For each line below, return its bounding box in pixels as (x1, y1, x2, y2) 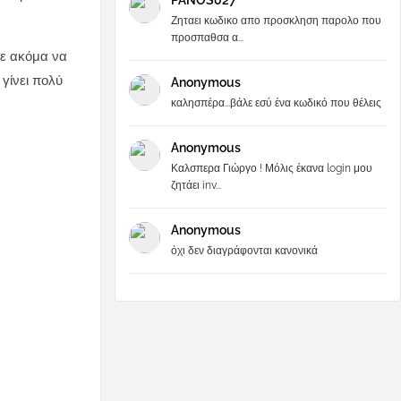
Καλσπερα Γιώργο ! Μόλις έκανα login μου (171, 162, 372, 175)
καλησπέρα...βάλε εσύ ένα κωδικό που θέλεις (171, 97, 381, 109)
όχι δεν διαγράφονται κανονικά (171, 244, 318, 257)
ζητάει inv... (171, 179, 221, 192)
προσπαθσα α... (171, 31, 243, 44)
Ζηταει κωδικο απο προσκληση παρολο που (171, 14, 381, 27)
